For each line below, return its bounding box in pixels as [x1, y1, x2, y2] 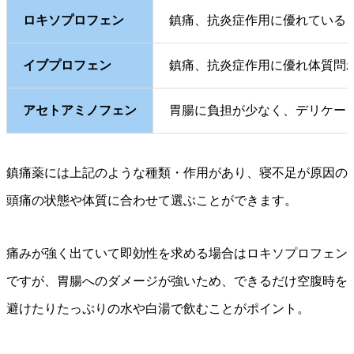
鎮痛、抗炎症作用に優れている [169, 13, 346, 28]
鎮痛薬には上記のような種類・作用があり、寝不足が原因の [6, 166, 348, 180]
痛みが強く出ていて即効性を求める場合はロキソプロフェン [6, 247, 348, 261]
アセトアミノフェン [23, 104, 137, 118]
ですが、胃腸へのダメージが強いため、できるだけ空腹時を [6, 274, 348, 288]
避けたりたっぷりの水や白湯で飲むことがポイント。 [6, 302, 310, 316]
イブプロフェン [23, 58, 111, 73]
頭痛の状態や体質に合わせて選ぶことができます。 [6, 194, 297, 208]
